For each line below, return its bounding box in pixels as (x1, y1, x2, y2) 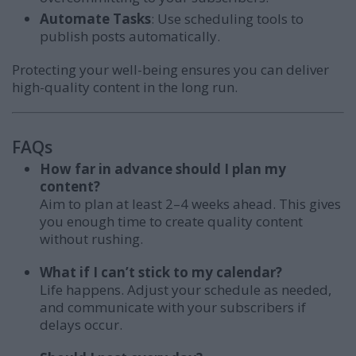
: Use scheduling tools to (151, 10, 304, 29)
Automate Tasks (40, 10, 151, 29)
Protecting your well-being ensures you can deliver (12, 60, 329, 79)
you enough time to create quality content (40, 212, 303, 231)
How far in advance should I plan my (40, 160, 286, 179)
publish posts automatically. (40, 27, 220, 46)
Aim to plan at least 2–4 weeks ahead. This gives (40, 195, 341, 214)
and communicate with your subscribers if (40, 298, 306, 317)
